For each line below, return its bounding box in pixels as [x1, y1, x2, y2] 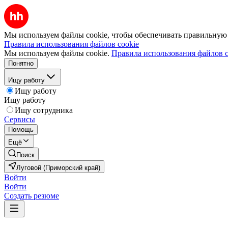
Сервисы [4, 115, 35, 124]
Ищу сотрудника [15, 106, 73, 115]
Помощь [8, 126, 34, 133]
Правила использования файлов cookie [4, 40, 139, 48]
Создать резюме [4, 191, 59, 200]
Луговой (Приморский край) [16, 164, 100, 172]
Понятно [8, 60, 34, 67]
